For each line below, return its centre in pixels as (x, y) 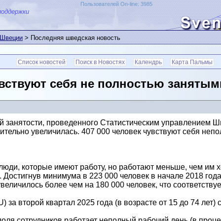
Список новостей (42, 62)
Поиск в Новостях (100, 62)
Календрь (148, 62)
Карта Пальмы (192, 62)
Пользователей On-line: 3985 (116, 4)
